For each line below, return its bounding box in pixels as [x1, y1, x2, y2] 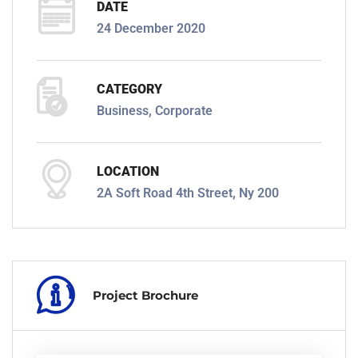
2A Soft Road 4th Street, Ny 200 [97, 185, 279, 201]
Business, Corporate [97, 102, 213, 118]
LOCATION [97, 163, 159, 179]
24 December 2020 [97, 20, 205, 36]
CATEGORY [97, 81, 162, 97]
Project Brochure [93, 287, 198, 303]
